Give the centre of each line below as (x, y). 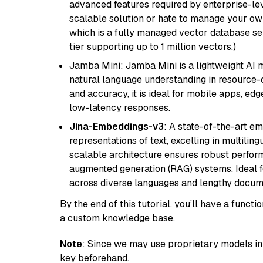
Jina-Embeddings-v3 (117, 127)
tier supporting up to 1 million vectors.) (153, 47)
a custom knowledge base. (117, 218)
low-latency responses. (120, 108)
